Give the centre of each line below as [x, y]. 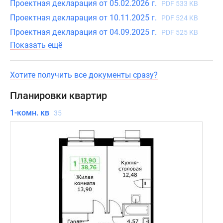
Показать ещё [36, 45]
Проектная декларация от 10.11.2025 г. [84, 18]
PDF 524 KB [180, 18]
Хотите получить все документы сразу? [84, 75]
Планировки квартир [58, 96]
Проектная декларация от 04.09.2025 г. [84, 32]
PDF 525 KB [180, 32]
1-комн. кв [31, 113]
